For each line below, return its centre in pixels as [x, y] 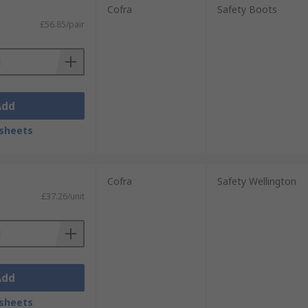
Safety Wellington [256, 181]
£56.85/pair [62, 24]
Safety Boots [247, 9]
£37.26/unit [63, 196]
